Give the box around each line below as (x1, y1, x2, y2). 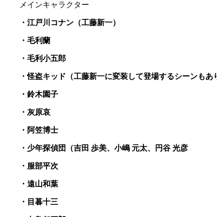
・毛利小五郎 (19, 54, 66, 62)
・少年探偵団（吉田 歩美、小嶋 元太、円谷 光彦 (19, 143, 188, 152)
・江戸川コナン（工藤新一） (19, 18, 120, 27)
